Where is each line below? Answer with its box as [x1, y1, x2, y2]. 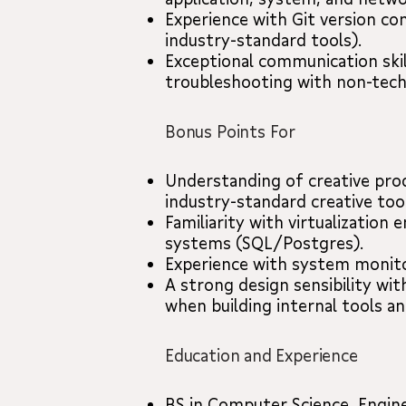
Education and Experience [165, 344, 358, 366]
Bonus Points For [165, 121, 296, 142]
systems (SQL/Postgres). [165, 232, 363, 254]
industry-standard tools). [165, 29, 362, 51]
